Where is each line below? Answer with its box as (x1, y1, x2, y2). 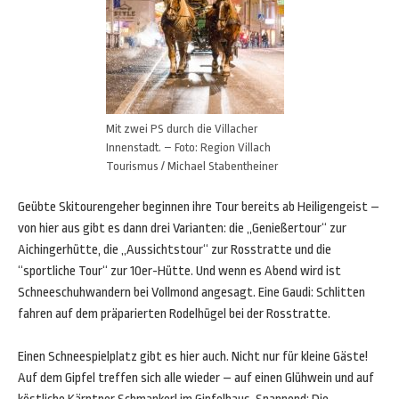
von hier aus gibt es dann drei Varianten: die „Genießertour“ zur (18, 221, 346, 236)
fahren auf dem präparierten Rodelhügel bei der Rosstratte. (18, 306, 330, 322)
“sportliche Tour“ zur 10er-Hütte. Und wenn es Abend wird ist (18, 264, 341, 279)
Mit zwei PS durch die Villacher (106, 122, 257, 135)
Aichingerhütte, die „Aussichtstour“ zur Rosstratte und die (18, 242, 331, 257)
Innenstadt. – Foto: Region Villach (106, 141, 271, 154)
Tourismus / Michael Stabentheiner (106, 159, 278, 173)
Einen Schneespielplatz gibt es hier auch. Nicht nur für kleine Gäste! (18, 349, 368, 364)
